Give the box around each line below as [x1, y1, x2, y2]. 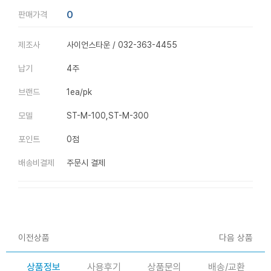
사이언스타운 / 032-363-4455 [67, 40, 177, 50]
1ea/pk [67, 87, 92, 97]
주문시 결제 [67, 158, 105, 168]
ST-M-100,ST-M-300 [67, 111, 149, 121]
